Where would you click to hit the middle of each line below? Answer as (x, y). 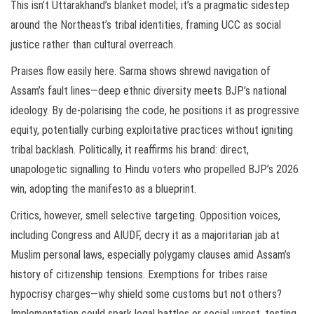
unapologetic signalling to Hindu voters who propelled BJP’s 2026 (155, 170)
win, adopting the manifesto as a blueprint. (103, 189)
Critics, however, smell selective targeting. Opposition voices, (145, 216)
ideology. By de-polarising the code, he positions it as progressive (155, 111)
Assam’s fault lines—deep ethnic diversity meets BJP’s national (149, 91)
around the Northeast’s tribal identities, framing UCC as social (146, 25)
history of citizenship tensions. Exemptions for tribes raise (139, 275)
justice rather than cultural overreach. (93, 45)
